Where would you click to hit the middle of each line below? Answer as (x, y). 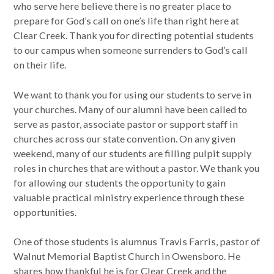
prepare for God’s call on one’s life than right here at (127, 21)
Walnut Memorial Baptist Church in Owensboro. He (127, 256)
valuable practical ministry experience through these (129, 197)
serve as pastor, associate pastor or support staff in (126, 124)
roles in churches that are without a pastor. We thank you (137, 168)
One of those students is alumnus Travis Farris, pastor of (137, 241)
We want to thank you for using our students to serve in (133, 94)
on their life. (40, 65)
